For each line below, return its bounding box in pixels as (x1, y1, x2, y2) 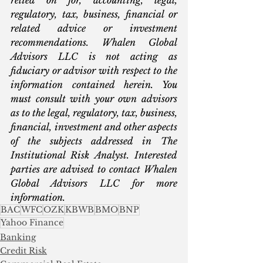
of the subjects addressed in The (11, 134, 177, 147)
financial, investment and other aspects (11, 120, 177, 133)
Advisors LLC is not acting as (11, 50, 177, 62)
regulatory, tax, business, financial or (11, 8, 177, 20)
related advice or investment (11, 22, 177, 34)
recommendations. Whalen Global (11, 36, 177, 48)
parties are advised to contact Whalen (11, 163, 177, 175)
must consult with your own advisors (11, 92, 177, 104)
